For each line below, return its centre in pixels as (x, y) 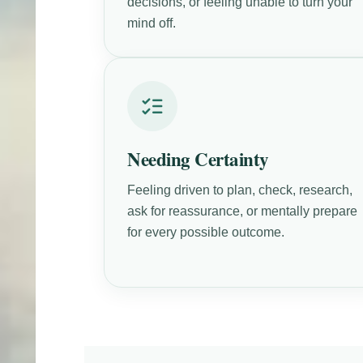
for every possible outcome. (206, 232)
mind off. (152, 23)
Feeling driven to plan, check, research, (240, 190)
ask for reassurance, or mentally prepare (243, 211)
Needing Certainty (198, 158)
